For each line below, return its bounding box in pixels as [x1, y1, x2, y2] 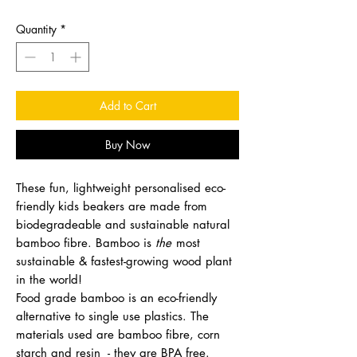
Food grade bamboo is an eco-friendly [16, 289, 217, 305]
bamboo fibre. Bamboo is [16, 234, 155, 250]
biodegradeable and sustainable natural [16, 216, 229, 232]
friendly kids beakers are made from [16, 198, 207, 214]
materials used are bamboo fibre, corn [16, 326, 220, 342]
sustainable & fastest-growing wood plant [16, 253, 232, 269]
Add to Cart [99, 97, 156, 113]
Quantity [16, 21, 57, 37]
